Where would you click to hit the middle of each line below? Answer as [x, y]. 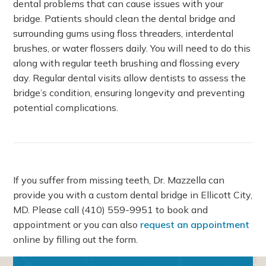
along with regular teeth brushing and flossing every [127, 63]
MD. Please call [47, 210]
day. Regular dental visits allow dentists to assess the [130, 78]
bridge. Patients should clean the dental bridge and [124, 18]
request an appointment [195, 224]
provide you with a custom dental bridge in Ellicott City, [133, 195]
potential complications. [66, 107]
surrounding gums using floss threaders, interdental [123, 33]
